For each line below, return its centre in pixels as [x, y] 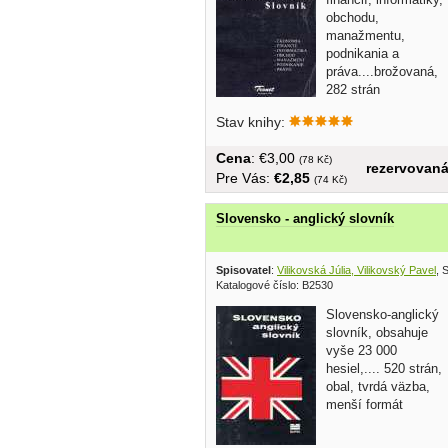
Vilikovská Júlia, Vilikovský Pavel [356, 269]
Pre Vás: [245, 178]
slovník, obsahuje [377, 332]
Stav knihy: [252, 122]
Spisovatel [243, 269]
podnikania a [362, 54]
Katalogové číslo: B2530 [274, 284]
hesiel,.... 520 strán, [384, 368]
